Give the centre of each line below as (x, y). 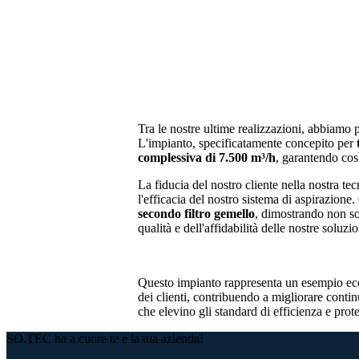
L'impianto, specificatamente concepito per (246, 143)
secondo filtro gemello (196, 213)
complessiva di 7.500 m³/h (207, 157)
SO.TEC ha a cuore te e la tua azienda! (105, 338)
